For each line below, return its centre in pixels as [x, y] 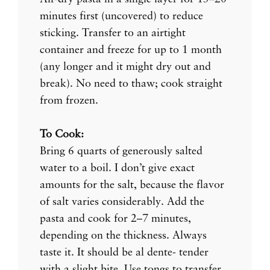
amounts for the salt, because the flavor [132, 185]
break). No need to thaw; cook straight [131, 83]
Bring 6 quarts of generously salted [121, 151]
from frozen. [69, 100]
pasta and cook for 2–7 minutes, [115, 218]
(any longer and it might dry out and [125, 67]
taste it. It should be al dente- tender [124, 252]
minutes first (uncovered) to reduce [121, 16]
